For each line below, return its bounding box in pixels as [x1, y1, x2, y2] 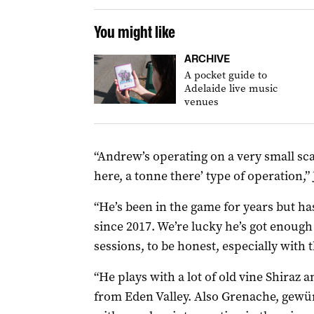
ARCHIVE [184, 53, 230, 64]
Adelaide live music [184, 81, 278, 95]
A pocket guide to [184, 68, 267, 82]
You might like [93, 22, 175, 42]
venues [184, 95, 219, 109]
